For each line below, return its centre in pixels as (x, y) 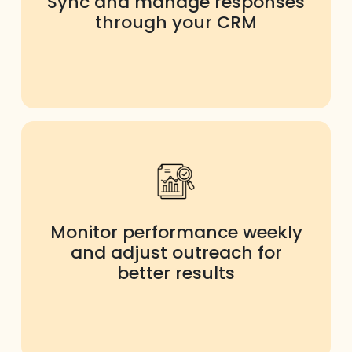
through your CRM (176, 22)
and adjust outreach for (176, 252)
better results (176, 273)
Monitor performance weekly (176, 232)
